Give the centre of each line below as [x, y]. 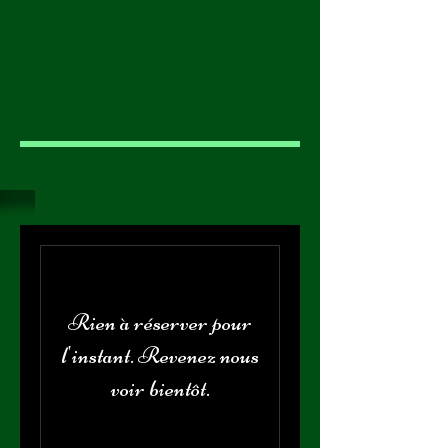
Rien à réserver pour [160, 322]
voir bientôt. [160, 388]
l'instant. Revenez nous [160, 355]
